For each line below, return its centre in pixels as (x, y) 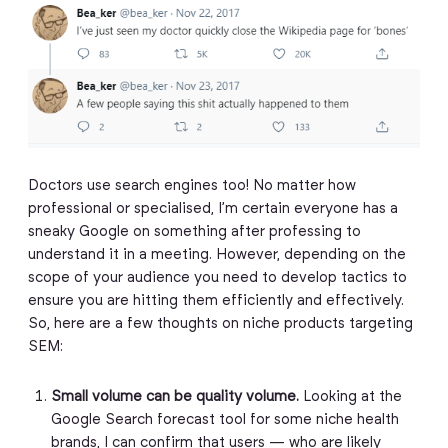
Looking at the (350, 396)
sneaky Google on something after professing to (194, 232)
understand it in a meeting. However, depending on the (216, 255)
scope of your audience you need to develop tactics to (217, 278)
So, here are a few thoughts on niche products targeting (220, 324)
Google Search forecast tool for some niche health (224, 419)
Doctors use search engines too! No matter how (191, 186)
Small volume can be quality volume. (174, 396)
